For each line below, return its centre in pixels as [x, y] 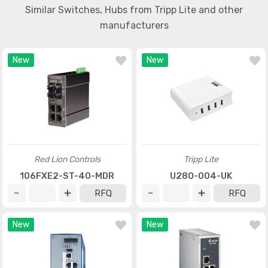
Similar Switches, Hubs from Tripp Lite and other [134, 10]
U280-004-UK [201, 176]
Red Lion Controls [67, 159]
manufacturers [134, 25]
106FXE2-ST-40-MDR [67, 176]
